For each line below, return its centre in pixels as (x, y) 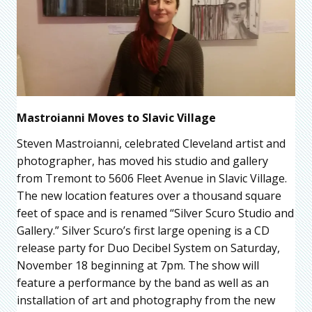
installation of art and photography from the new (146, 300)
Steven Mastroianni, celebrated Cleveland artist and (151, 143)
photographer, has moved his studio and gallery (142, 161)
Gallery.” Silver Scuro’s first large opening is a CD (143, 230)
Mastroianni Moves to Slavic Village (116, 117)
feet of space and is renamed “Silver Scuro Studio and (155, 213)
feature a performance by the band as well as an (143, 282)
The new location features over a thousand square (149, 195)
